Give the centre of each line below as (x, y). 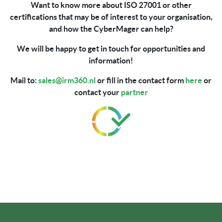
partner (134, 92)
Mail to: (24, 80)
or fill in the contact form (140, 80)
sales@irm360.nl (67, 80)
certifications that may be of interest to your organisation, (111, 17)
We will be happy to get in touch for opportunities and (111, 48)
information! (111, 60)
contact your (97, 92)
